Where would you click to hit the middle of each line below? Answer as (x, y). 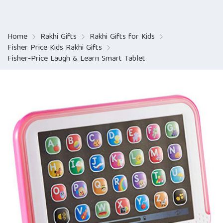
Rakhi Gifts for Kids (122, 37)
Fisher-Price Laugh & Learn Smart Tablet (76, 59)
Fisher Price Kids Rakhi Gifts (55, 48)
